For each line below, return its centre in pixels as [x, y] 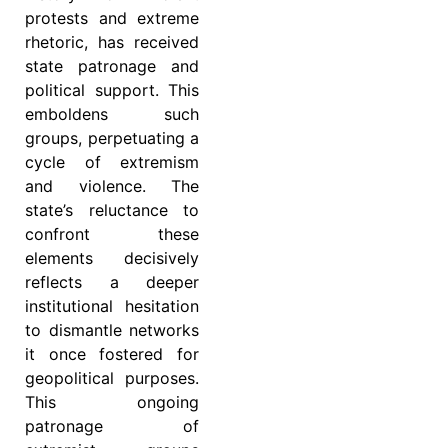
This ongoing [112, 402]
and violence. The [112, 186]
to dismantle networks [112, 330]
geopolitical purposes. [112, 378]
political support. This [112, 90]
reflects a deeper [112, 282]
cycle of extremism [112, 162]
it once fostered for [112, 354]
